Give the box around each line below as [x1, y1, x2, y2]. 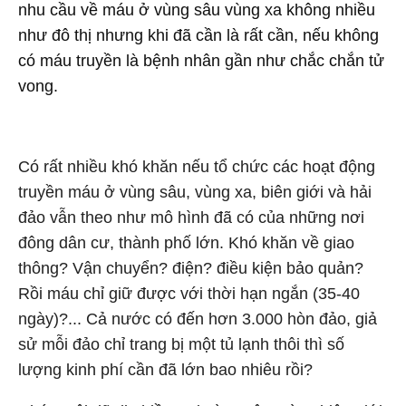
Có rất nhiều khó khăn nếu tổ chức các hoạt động [18, 158, 375, 176]
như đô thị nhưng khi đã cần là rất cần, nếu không [18, 26, 379, 44]
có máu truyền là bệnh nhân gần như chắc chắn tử [18, 52, 384, 70]
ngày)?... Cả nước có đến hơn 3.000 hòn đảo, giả [18, 310, 377, 328]
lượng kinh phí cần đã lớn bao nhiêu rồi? [18, 361, 313, 379]
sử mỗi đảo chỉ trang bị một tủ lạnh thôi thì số [18, 335, 344, 353]
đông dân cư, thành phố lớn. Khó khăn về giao [18, 234, 354, 252]
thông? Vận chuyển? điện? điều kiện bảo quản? [18, 259, 363, 277]
